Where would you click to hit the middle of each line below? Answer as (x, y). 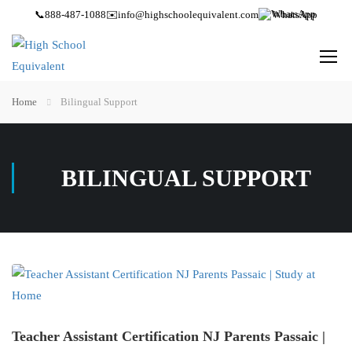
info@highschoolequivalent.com (188, 15)
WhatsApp (295, 15)
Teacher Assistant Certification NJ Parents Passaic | (169, 336)
